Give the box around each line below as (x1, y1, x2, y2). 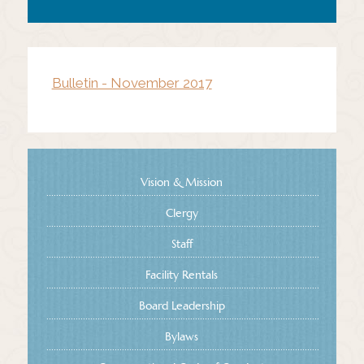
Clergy (165, 205, 198, 220)
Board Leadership (138, 297, 225, 313)
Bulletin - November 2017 (51, 74, 212, 91)
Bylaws (165, 328, 199, 344)
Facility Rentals (145, 266, 219, 282)
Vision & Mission (141, 174, 223, 189)
